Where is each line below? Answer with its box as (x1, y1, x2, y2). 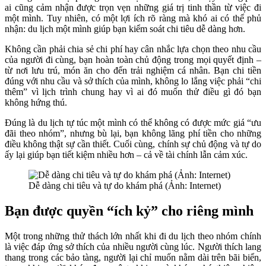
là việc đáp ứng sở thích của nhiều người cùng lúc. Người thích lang (5, 242, 261, 252)
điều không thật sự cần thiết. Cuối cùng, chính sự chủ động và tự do (5, 139, 261, 150)
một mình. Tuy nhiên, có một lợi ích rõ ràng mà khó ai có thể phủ (5, 13, 261, 24)
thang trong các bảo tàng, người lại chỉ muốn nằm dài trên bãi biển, (5, 252, 261, 263)
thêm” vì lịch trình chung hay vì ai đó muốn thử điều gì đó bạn (5, 87, 261, 97)
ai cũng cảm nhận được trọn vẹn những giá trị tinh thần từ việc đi (5, 2, 261, 13)
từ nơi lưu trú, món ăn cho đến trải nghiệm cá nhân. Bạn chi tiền (5, 65, 261, 76)
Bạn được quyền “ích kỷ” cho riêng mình (5, 203, 254, 219)
